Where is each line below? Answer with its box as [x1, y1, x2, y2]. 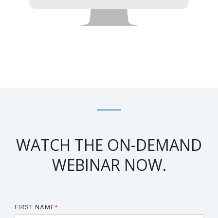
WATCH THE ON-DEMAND [16, 134, 202, 155]
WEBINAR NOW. [52, 154, 166, 175]
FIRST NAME [15, 203, 54, 211]
